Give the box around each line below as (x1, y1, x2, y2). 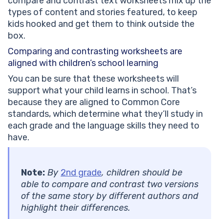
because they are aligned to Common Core (8, 97, 180, 108)
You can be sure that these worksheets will (8, 73, 179, 85)
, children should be (102, 167, 182, 178)
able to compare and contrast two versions (21, 179, 198, 190)
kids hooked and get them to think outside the (8, 19, 195, 30)
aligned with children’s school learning (8, 58, 158, 69)
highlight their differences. (21, 202, 130, 214)
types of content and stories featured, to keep (8, 7, 197, 18)
